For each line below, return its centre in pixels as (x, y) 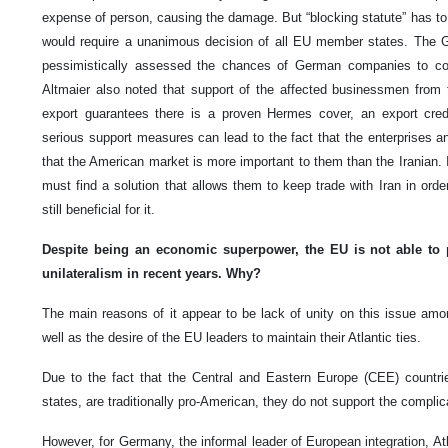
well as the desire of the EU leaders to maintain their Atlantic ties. (231, 338)
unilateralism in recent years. (134, 274)
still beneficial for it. (98, 210)
